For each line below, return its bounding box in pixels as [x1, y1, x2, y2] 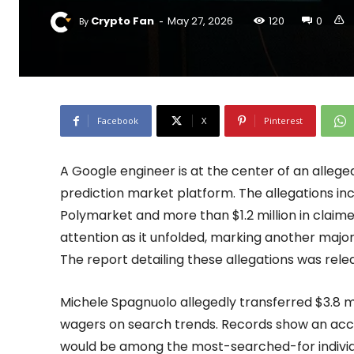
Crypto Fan [91, 13, 154, 28]
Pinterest [264, 114, 303, 126]
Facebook [97, 114, 138, 126]
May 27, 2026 [168, 13, 233, 28]
